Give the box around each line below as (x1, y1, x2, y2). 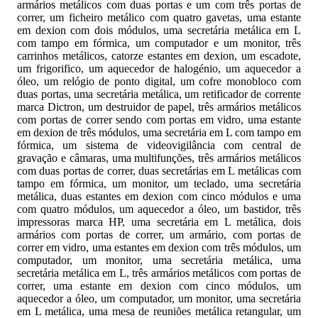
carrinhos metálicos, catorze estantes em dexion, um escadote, (17, 49, 301, 62)
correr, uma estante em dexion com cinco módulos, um (17, 279, 301, 292)
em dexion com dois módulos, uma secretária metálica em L (17, 23, 301, 36)
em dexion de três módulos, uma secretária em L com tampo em (17, 126, 301, 138)
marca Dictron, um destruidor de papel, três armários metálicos (17, 100, 301, 113)
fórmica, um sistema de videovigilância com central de (17, 138, 301, 151)
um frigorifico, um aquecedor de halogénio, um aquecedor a (17, 62, 301, 75)
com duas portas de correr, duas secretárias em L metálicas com (17, 164, 301, 177)
